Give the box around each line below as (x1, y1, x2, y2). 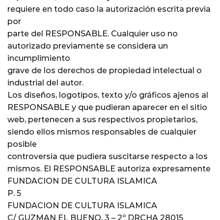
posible (7, 139, 37, 149)
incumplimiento (7, 53, 70, 63)
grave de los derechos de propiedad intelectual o (7, 65, 202, 75)
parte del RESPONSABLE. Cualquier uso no (7, 28, 178, 38)
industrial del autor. (7, 78, 83, 87)
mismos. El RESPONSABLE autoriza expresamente (7, 164, 211, 173)
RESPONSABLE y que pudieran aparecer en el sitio (7, 102, 207, 112)
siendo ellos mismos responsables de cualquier (7, 127, 196, 137)
